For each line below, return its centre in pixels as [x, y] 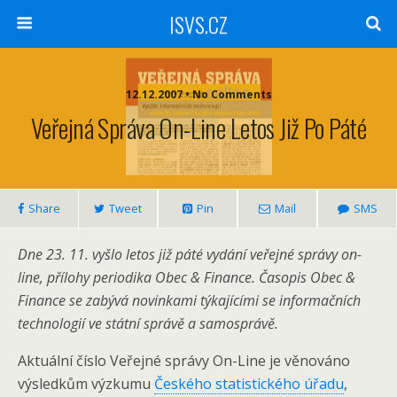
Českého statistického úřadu [249, 384]
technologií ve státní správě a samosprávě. [148, 323]
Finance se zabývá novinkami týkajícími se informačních [189, 300]
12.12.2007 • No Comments [232, 94]
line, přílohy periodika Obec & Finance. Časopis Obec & [187, 277]
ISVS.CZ [198, 24]
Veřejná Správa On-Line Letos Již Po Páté [198, 128]
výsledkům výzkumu [86, 384]
